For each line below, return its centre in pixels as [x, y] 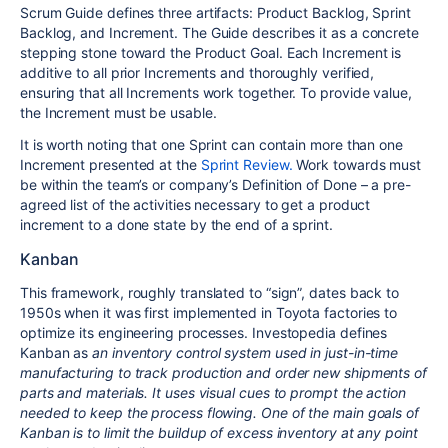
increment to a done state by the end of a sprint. [176, 224]
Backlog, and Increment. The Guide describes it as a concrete [219, 32]
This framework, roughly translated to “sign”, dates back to [210, 292]
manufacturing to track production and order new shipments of [223, 372]
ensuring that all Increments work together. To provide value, [216, 92]
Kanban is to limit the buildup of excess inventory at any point [219, 432]
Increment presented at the [110, 164]
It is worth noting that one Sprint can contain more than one [211, 144]
